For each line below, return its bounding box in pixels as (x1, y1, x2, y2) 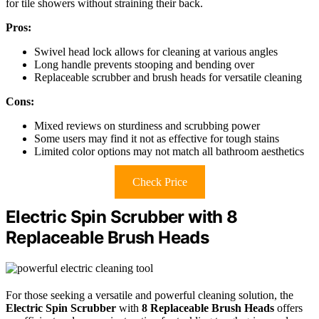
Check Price (132, 175, 187, 188)
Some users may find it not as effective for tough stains (34, 132, 279, 145)
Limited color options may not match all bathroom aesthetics (34, 145, 304, 157)
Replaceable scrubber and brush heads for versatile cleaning (34, 70, 302, 83)
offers (274, 301, 303, 314)
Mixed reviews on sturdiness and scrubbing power (34, 119, 260, 132)
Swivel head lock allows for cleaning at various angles (34, 45, 278, 58)
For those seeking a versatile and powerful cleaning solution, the (6, 288, 293, 301)
